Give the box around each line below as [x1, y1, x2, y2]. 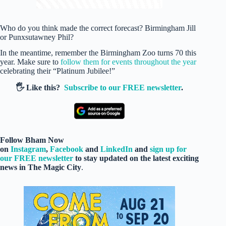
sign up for [150, 145, 187, 154]
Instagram [11, 145, 46, 154]
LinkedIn [100, 145, 133, 154]
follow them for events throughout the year [59, 57, 196, 66]
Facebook [50, 145, 83, 154]
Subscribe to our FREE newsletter [64, 83, 182, 92]
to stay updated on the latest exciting [73, 154, 199, 163]
